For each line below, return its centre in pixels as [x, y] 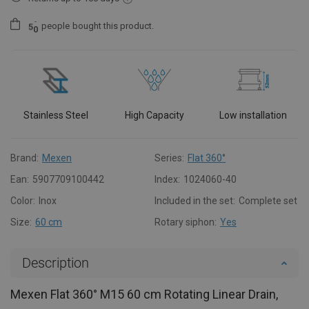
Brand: [24, 158]
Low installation [253, 115]
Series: [169, 158]
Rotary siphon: [186, 222]
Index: [167, 179]
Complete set [268, 200]
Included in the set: [195, 200]
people [56, 26]
